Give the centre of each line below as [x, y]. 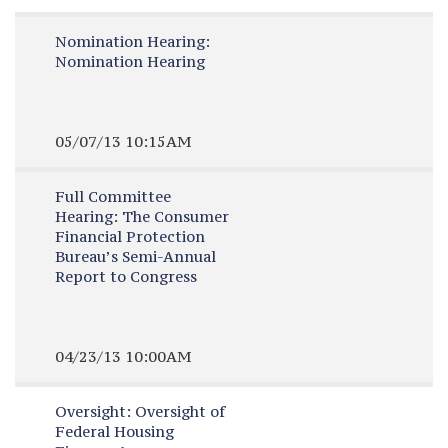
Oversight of [177, 411]
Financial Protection [129, 236]
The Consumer [173, 216]
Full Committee [112, 196]
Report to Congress [125, 276]
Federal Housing [114, 431]
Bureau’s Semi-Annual [135, 256]
